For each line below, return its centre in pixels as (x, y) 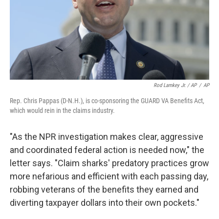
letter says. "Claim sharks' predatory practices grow (109, 163)
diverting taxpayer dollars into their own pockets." (105, 203)
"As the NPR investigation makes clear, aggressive (107, 137)
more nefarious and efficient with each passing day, (109, 176)
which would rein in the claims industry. (62, 110)
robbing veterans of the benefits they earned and (104, 189)
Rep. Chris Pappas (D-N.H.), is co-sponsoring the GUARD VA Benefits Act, (107, 101)
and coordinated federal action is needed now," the (107, 150)
